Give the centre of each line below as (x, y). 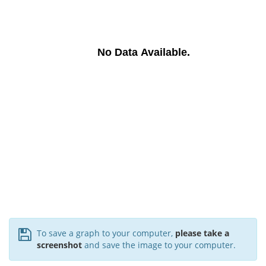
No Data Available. (143, 53)
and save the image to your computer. (159, 245)
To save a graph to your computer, (106, 233)
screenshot (59, 245)
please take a (202, 233)
